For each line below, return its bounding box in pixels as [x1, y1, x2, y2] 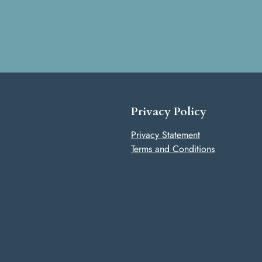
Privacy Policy [131, 104, 206, 119]
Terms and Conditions [131, 142, 215, 156]
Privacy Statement [131, 127, 200, 142]
